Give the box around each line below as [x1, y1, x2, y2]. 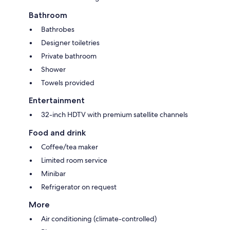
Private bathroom [41, 51, 97, 61]
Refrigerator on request [41, 182, 117, 191]
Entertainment [29, 95, 85, 105]
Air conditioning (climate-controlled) [41, 214, 157, 223]
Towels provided [41, 78, 94, 87]
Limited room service [41, 155, 107, 165]
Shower [41, 64, 66, 74]
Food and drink [29, 127, 86, 138]
